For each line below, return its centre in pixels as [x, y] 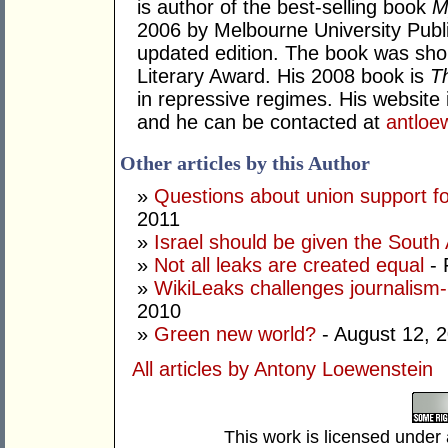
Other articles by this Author [245, 163]
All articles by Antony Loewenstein [282, 369]
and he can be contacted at [261, 122]
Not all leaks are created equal [289, 265]
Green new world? [235, 334]
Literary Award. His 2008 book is [283, 76]
